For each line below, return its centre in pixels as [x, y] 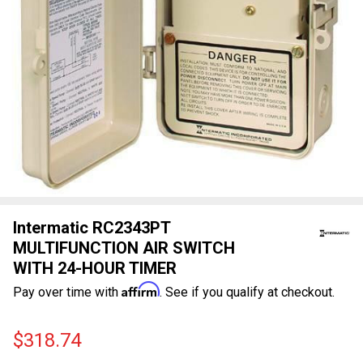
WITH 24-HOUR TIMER [95, 268]
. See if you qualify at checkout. [247, 292]
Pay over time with [67, 292]
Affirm [141, 289]
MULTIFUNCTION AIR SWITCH [124, 248]
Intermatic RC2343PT [92, 227]
